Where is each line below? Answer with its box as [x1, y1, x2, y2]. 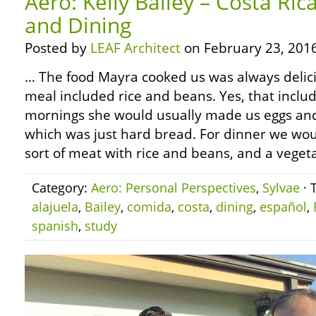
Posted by [25, 39, 90, 57]
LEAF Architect [90, 39, 181, 57]
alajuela [32, 198, 78, 215]
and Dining [25, 11, 131, 39]
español [260, 198, 307, 215]
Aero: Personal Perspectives [91, 179, 256, 196]
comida [127, 198, 171, 215]
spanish [32, 217, 78, 234]
